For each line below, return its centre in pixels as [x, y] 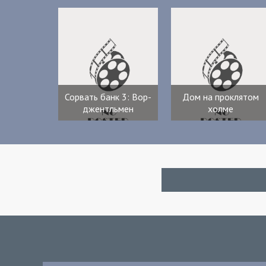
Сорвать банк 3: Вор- [108, 97]
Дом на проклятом [221, 97]
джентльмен [108, 109]
